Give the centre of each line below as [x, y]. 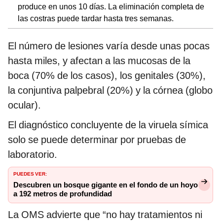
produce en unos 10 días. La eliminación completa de [111, 6]
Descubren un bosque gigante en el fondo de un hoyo [106, 185]
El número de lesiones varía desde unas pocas [109, 46]
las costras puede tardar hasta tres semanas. [96, 18]
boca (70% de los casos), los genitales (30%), [107, 75]
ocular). [24, 105]
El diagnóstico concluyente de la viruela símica [108, 125]
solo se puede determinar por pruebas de [97, 139]
